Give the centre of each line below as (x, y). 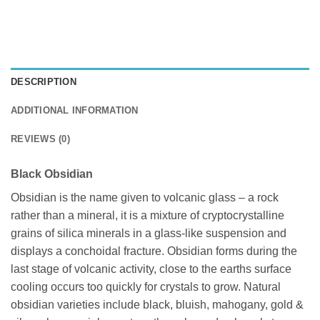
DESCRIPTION (44, 82)
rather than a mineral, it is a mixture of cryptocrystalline (147, 216)
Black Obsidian (52, 174)
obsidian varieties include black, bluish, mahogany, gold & (157, 305)
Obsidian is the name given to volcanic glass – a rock (145, 198)
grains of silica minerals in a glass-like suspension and (149, 234)
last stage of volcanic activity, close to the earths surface (151, 269)
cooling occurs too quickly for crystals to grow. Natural (146, 287)
